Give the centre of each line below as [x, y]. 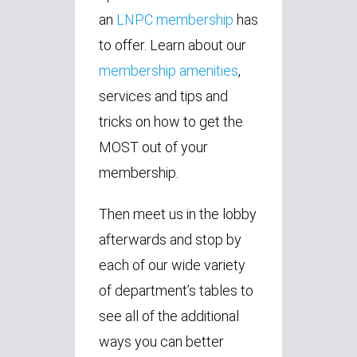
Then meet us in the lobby [178, 214]
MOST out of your [153, 147]
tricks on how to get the [171, 121]
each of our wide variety [172, 265]
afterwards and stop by [170, 239]
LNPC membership [175, 19]
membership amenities [169, 70]
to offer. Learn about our [173, 45]
